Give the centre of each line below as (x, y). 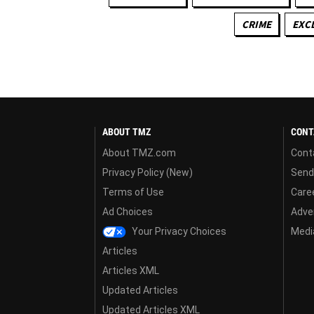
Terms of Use (133, 192)
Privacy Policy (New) (148, 172)
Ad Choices (128, 211)
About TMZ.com (139, 152)
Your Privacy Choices (178, 231)
